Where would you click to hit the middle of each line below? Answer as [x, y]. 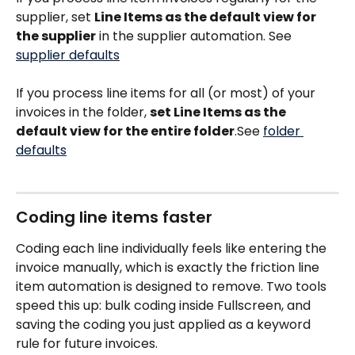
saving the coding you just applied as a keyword [165, 325]
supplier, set [55, 17]
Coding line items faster [114, 218]
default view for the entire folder [125, 131]
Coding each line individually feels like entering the [173, 249]
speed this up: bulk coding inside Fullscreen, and [165, 306]
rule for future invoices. [87, 344]
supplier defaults [68, 55]
